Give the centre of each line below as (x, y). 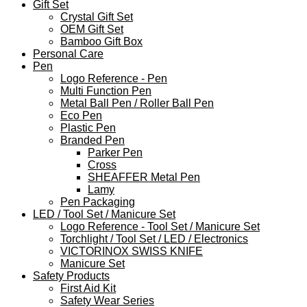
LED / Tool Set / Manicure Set (104, 214)
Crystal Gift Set (97, 17)
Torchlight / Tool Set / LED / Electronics (154, 239)
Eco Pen (81, 116)
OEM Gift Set (92, 29)
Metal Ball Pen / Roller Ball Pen (137, 103)
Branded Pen (93, 140)
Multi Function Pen (106, 91)
